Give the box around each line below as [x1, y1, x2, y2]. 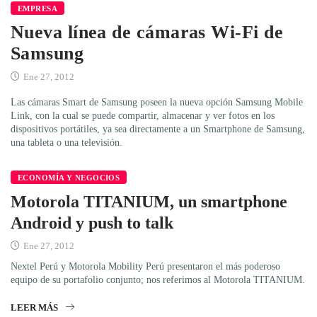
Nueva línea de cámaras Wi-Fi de [11, 21, 283, 42]
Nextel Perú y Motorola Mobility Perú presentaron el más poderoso [11, 260, 280, 272]
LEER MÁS [11, 301, 58, 313]
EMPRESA [18, 4, 58, 13]
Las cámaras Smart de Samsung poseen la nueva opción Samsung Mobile [11, 96, 303, 108]
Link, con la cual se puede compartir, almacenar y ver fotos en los [11, 110, 275, 121]
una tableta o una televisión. [11, 137, 122, 148]
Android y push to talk [11, 213, 173, 232]
